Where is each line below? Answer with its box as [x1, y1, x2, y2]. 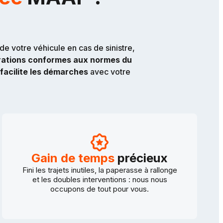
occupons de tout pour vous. [50, 184, 149, 194]
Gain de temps [31, 150, 114, 165]
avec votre [88, 66, 130, 77]
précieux [114, 150, 168, 165]
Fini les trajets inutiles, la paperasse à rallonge [22, 165, 177, 175]
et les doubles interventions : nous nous [32, 174, 167, 184]
